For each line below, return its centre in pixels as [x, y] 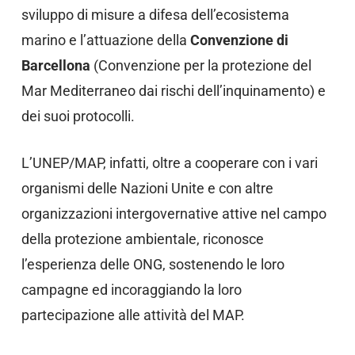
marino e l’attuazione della [105, 40]
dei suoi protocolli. [78, 116]
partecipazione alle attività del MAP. [133, 315]
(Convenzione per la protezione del [200, 65]
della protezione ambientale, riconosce [142, 239]
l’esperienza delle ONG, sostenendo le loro [153, 264]
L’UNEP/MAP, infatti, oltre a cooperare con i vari [169, 163]
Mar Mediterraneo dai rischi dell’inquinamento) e [173, 91]
